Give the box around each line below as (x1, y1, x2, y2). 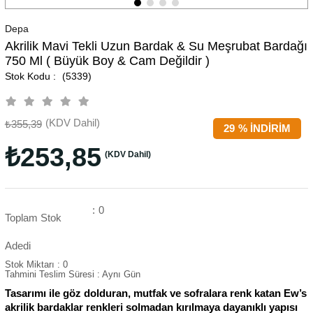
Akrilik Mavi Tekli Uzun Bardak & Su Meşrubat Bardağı (4, 38, 307, 53)
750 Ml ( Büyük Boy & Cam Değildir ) (4, 53, 210, 68)
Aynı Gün (101, 268, 140, 279)
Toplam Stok (4, 211, 61, 224)
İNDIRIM (247, 122, 291, 134)
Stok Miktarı (4, 259, 57, 270)
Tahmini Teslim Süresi (4, 268, 94, 279)
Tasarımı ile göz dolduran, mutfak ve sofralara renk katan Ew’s (4, 286, 307, 299)
